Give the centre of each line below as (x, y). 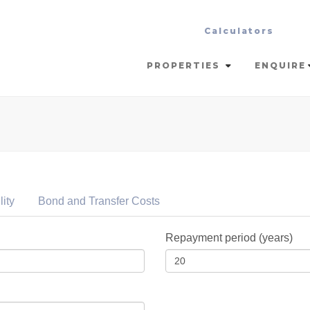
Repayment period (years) (229, 238)
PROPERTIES (185, 65)
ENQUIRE (280, 65)
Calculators (239, 31)
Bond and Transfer (83, 201)
